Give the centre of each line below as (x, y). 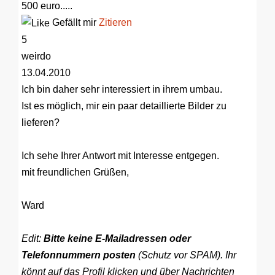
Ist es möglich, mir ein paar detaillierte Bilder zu (124, 106)
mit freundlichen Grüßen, (75, 172)
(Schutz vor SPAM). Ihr (186, 255)
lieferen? (41, 122)
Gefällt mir (74, 22)
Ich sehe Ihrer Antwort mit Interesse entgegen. (120, 155)
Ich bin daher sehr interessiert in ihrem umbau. (122, 89)
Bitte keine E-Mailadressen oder (117, 238)
